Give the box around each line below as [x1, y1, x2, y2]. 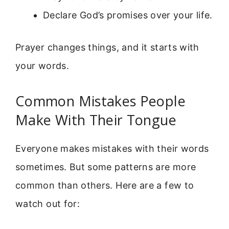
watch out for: [15, 198, 80, 210]
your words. [15, 60, 69, 71]
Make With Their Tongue [15, 110, 176, 130]
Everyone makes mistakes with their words [15, 143, 209, 154]
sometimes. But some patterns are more [15, 162, 196, 173]
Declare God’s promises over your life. [43, 9, 213, 20]
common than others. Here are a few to [15, 180, 194, 191]
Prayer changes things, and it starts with [15, 41, 199, 53]
